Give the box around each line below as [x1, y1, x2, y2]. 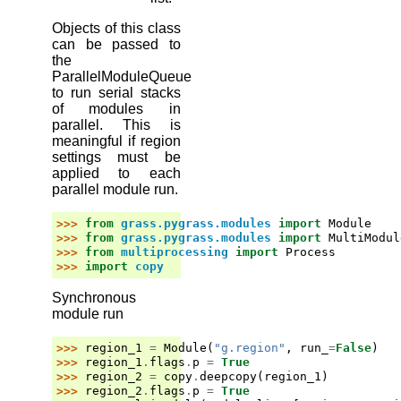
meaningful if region [52, 132, 181, 149]
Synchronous [52, 289, 136, 305]
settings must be [52, 149, 181, 165]
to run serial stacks [52, 84, 181, 100]
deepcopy [200, 369, 257, 383]
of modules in [52, 100, 181, 116]
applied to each [52, 165, 181, 181]
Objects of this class [52, 20, 181, 36]
